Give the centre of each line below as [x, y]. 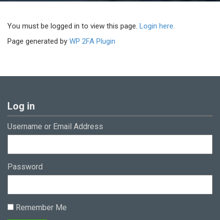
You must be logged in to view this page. [73, 26]
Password [25, 166]
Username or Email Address [55, 126]
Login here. [157, 26]
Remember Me [40, 207]
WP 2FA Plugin [92, 41]
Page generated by [38, 41]
